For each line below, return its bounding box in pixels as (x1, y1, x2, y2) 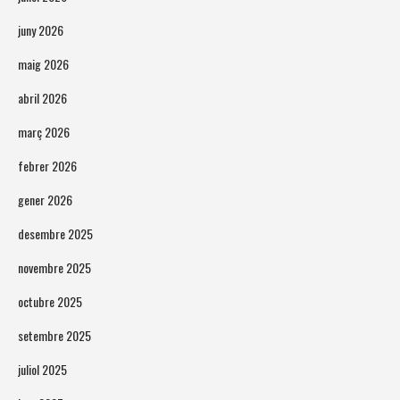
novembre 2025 (18, 258, 91, 278)
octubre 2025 (18, 292, 82, 312)
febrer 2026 (18, 156, 77, 176)
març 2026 (18, 122, 70, 142)
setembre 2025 (18, 326, 91, 346)
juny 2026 (18, 21, 63, 40)
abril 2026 (18, 88, 67, 108)
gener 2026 (18, 190, 72, 210)
